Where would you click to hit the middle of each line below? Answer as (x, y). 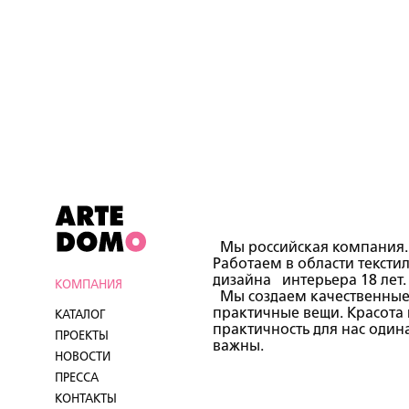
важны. (238, 346)
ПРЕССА (77, 378)
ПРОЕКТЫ (82, 336)
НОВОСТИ (83, 357)
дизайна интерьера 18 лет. (309, 280)
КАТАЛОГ (80, 315)
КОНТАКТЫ (86, 399)
